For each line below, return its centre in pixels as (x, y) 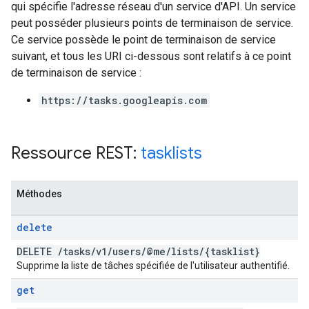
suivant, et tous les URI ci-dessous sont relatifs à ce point (151, 56)
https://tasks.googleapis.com (124, 100)
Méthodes (39, 194)
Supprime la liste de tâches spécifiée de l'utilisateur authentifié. (153, 266)
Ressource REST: (76, 153)
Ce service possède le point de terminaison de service (143, 40)
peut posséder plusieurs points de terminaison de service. (152, 23)
